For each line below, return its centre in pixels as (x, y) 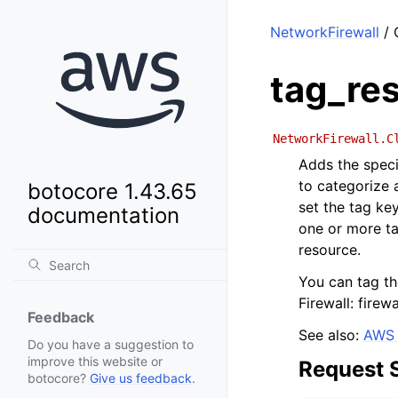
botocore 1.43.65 (112, 192)
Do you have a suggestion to (111, 345)
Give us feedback (141, 378)
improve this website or (95, 362)
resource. (330, 250)
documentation (103, 216)
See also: (331, 335)
